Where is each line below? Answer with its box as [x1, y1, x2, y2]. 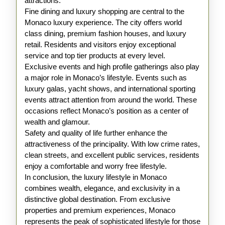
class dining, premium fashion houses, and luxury [25, 29, 186, 38]
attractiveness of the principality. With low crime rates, [25, 140, 200, 148]
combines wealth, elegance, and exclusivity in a [25, 184, 180, 192]
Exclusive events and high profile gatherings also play [25, 62, 199, 71]
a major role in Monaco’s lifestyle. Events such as [25, 73, 187, 82]
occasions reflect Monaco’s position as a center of [25, 106, 188, 115]
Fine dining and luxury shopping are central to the [25, 7, 184, 16]
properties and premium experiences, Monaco [25, 206, 175, 214]
